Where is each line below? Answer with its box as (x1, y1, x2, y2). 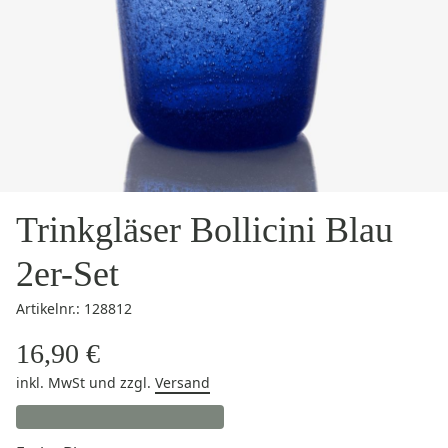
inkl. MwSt (16, 373, 89, 392)
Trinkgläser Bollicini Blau (16, 210, 393, 250)
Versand (155, 373, 210, 392)
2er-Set (16, 254, 119, 294)
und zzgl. (89, 373, 155, 392)
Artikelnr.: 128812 (16, 299, 132, 318)
